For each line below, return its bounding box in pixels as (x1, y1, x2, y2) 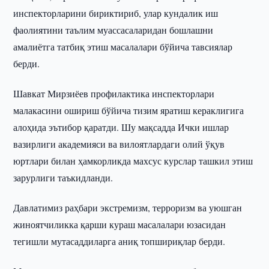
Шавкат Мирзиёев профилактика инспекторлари (13, 87, 215, 100)
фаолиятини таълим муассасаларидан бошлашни (13, 23, 214, 36)
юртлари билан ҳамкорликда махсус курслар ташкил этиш (13, 154, 253, 167)
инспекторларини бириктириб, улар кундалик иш (13, 7, 219, 19)
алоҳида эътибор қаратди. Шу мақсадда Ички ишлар (13, 121, 229, 133)
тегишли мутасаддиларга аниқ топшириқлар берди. (13, 235, 226, 247)
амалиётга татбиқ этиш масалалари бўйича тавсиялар (13, 40, 233, 53)
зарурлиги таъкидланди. (13, 171, 113, 184)
